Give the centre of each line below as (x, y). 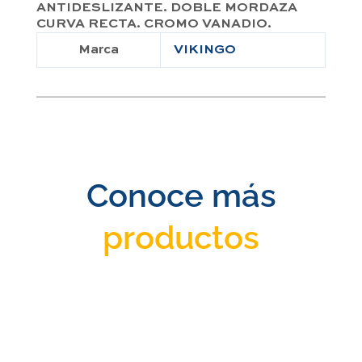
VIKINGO (205, 50)
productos (181, 237)
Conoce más (181, 195)
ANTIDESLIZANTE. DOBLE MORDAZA (167, 8)
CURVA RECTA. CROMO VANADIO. (154, 24)
